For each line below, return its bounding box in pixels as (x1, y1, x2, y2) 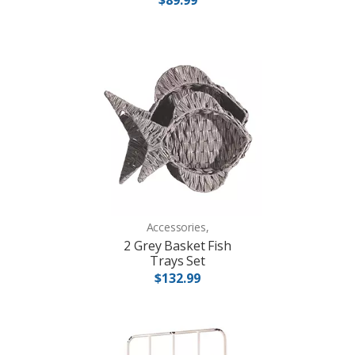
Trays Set (150, 252, 205, 270)
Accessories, (146, 219, 209, 235)
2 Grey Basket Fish (124, 237, 231, 255)
